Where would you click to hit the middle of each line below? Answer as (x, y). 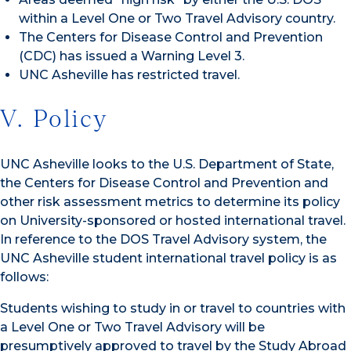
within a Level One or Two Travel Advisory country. (177, 18)
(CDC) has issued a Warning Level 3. (132, 56)
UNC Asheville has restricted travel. (129, 74)
